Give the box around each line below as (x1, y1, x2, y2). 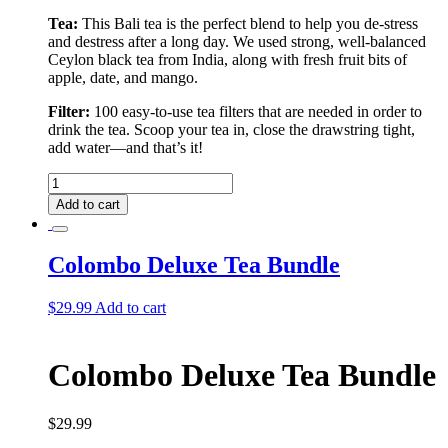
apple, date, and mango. (48, 68, 198, 86)
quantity (47, 243, 98, 261)
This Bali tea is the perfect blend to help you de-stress (78, 14, 418, 32)
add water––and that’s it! (48, 138, 203, 156)
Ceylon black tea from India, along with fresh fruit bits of (48, 50, 407, 68)
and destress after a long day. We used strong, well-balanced (48, 32, 426, 50)
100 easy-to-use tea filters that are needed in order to (94, 102, 422, 120)
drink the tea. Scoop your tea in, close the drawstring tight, (48, 120, 415, 138)
